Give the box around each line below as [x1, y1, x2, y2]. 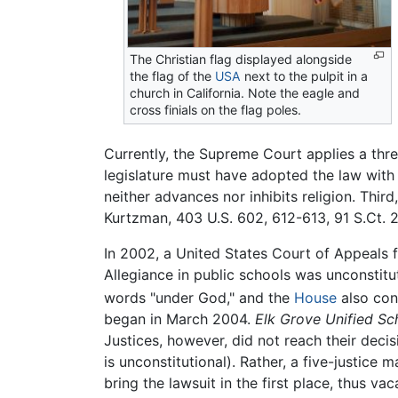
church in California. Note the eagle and [130, 85, 361, 101]
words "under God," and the [104, 289, 294, 307]
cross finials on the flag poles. [130, 102, 302, 118]
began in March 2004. [104, 310, 255, 329]
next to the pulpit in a [241, 68, 369, 84]
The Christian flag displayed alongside [130, 52, 353, 68]
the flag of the [130, 68, 216, 84]
